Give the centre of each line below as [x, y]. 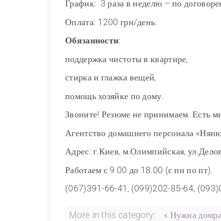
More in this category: [112, 215]
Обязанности [92, 40]
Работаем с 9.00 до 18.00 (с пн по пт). [139, 170]
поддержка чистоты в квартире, [127, 59]
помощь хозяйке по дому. [114, 96]
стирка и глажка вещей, [111, 77]
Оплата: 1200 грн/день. [111, 22]
